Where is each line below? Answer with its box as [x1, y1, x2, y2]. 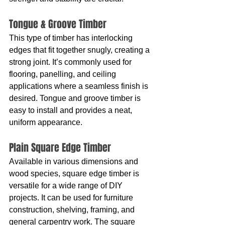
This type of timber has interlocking [9, 34, 135, 42]
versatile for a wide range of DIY [9, 181, 125, 190]
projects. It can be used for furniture [9, 193, 135, 202]
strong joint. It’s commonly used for [9, 58, 134, 66]
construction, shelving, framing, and [9, 205, 137, 214]
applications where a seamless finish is [9, 82, 150, 90]
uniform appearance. [9, 118, 82, 127]
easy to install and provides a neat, [9, 106, 134, 115]
